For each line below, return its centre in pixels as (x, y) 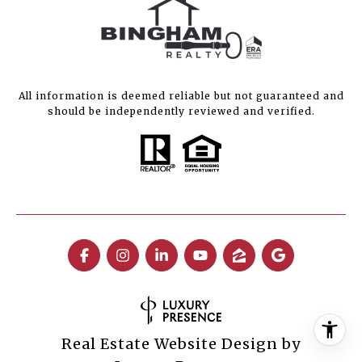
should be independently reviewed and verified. (181, 112)
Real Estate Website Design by (181, 344)
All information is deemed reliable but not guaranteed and (181, 96)
